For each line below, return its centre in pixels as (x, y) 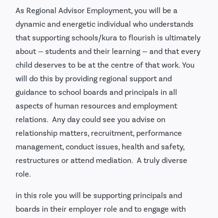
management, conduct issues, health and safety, (100, 146)
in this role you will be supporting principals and (99, 195)
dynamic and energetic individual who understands (105, 24)
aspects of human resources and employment (96, 106)
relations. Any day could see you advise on (91, 119)
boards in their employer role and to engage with (101, 209)
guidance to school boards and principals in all (96, 92)
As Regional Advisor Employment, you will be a (97, 10)
